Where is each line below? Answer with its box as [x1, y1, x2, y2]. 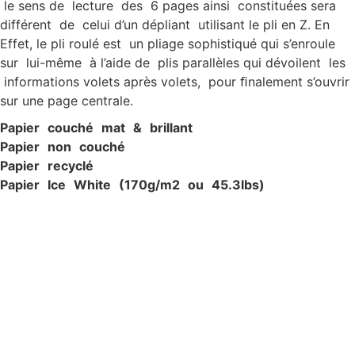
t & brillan [120, 120, 188, 136]
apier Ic [8, 177, 58, 193]
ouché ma [55, 120, 120, 136]
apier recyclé [8, 158, 133, 174]
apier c [8, 120, 55, 136]
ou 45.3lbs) [180, 177, 265, 193]
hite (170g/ [87, 177, 160, 193]
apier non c [8, 139, 86, 155]
